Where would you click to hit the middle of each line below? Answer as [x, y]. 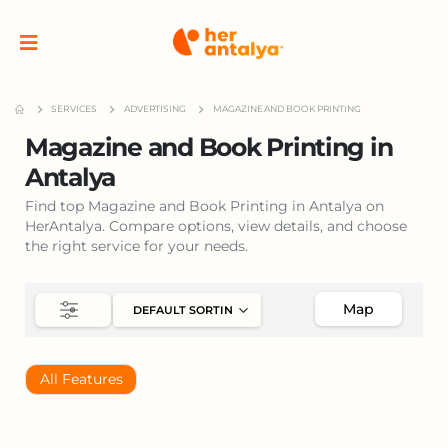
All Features [81, 379]
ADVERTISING [154, 109]
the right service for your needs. [136, 245]
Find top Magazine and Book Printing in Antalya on [204, 205]
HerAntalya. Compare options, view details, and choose [216, 225]
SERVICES [74, 109]
